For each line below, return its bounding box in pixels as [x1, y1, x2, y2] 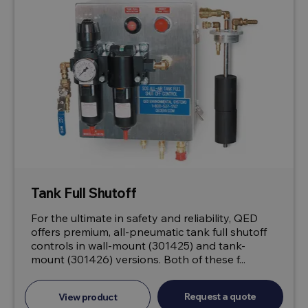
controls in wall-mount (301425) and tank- [31, 239, 245, 252]
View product [58, 291, 118, 303]
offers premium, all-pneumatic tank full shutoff [31, 225, 267, 239]
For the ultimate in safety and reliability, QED [31, 211, 258, 225]
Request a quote [184, 290, 256, 302]
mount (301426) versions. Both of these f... [31, 252, 245, 266]
